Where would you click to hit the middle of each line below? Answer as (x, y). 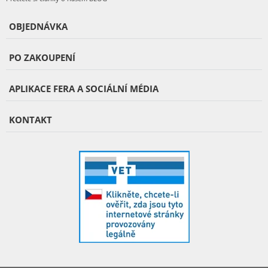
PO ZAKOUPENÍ (42, 57)
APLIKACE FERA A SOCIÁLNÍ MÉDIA (84, 89)
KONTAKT (31, 120)
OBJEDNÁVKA (38, 26)
